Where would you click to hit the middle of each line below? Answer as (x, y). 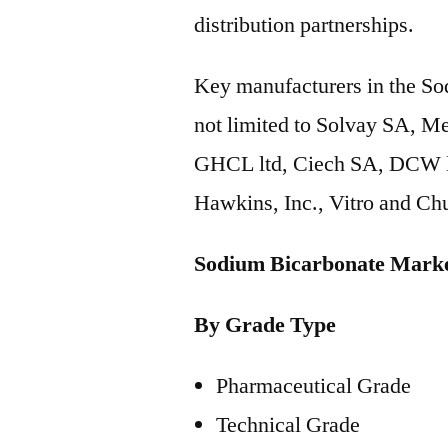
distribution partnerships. (304, 25)
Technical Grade (288, 425)
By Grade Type (265, 325)
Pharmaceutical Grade (314, 386)
